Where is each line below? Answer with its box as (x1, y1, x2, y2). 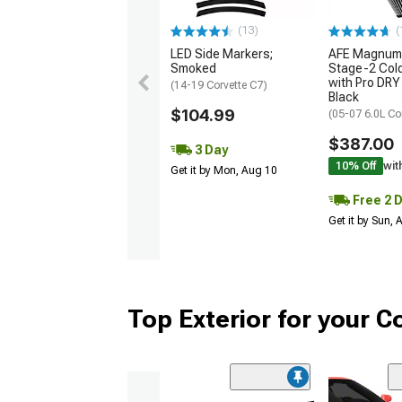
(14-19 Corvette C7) (170, 79, 267, 92)
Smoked (170, 61, 216, 76)
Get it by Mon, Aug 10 (170, 164, 277, 178)
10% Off (336, 160, 376, 173)
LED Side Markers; (170, 47, 273, 62)
